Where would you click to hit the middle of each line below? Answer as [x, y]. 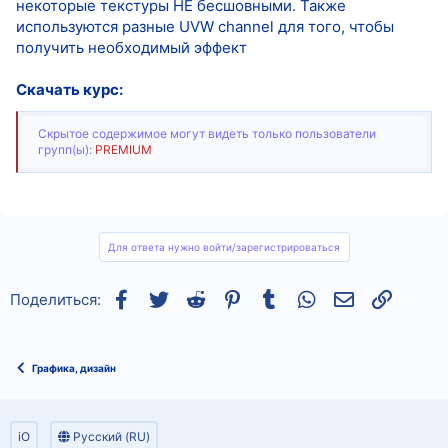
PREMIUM [123, 149]
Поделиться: [55, 299]
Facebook [165, 296]
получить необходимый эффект [131, 47]
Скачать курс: [69, 89]
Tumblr [303, 296]
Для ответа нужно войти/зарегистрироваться [223, 247]
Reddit [227, 296]
